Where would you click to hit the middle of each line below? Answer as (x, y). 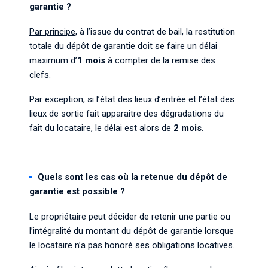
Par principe (52, 32)
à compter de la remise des (162, 60)
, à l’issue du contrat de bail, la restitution (155, 32)
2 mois (188, 128)
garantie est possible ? (77, 191)
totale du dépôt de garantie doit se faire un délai (123, 46)
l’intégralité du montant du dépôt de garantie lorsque (132, 231)
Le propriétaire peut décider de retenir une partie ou (130, 217)
